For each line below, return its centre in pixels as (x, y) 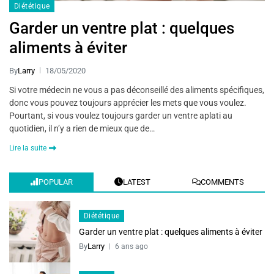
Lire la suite (28, 148)
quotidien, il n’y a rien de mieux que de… (82, 128)
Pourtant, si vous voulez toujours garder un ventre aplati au (121, 115)
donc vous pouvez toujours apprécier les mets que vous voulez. (128, 102)
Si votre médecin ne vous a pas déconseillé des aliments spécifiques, (137, 90)
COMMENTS (222, 182)
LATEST (137, 182)
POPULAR (56, 182)
